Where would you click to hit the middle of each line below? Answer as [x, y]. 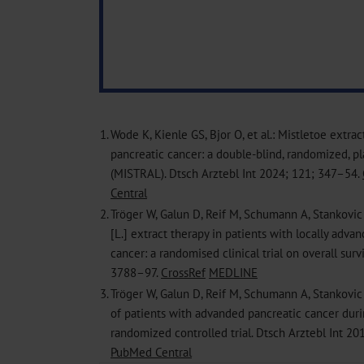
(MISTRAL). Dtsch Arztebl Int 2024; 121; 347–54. [236, 173]
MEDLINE [233, 273]
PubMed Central [151, 352]
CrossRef [183, 273]
